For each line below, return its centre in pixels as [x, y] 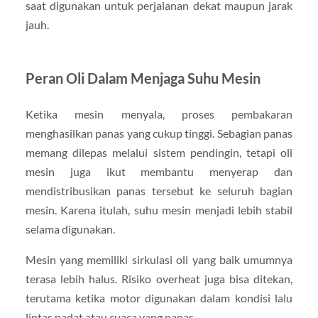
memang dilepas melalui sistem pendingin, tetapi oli [159, 152]
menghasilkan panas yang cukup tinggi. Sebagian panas [159, 133]
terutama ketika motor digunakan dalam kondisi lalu [159, 297]
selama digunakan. [70, 229]
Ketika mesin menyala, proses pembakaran [159, 114]
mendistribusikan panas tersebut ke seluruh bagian [159, 190]
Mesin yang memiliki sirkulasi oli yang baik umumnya [159, 259]
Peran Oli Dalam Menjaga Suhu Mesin [143, 78]
